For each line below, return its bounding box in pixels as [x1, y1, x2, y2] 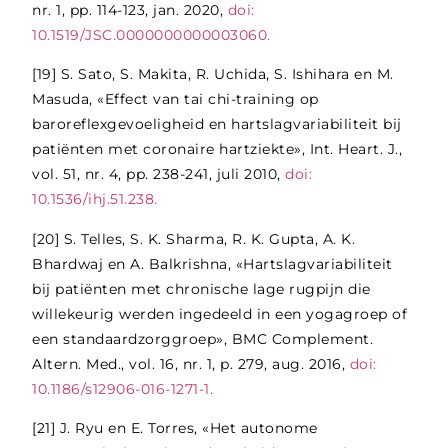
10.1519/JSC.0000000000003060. [32, 26, 276, 45]
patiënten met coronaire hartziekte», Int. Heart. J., [32, 140, 403, 159]
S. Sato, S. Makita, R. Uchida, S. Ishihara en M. [60, 65, 394, 84]
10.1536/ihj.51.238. [32, 190, 163, 209]
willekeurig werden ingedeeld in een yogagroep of [32, 304, 408, 323]
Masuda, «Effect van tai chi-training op [32, 90, 319, 109]
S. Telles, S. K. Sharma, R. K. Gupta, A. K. [63, 229, 356, 248]
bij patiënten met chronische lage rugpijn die [32, 279, 371, 298]
